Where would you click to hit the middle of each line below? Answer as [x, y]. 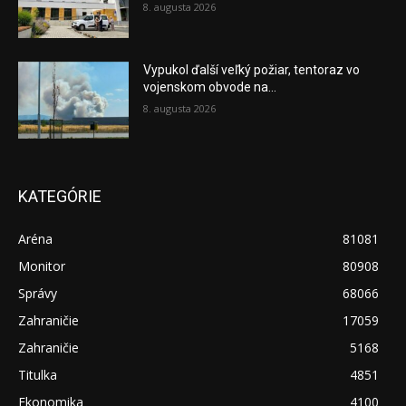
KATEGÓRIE [60, 197]
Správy [38, 294]
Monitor [42, 266]
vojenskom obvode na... [210, 87]
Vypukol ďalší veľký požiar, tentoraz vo [252, 69]
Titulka [38, 375]
